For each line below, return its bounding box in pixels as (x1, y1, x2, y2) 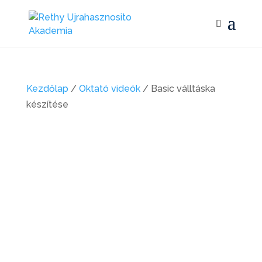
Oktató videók (78, 83, 140, 94)
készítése (26, 99, 68, 110)
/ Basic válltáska (140, 83, 215, 94)
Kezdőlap (26, 83, 68, 94)
